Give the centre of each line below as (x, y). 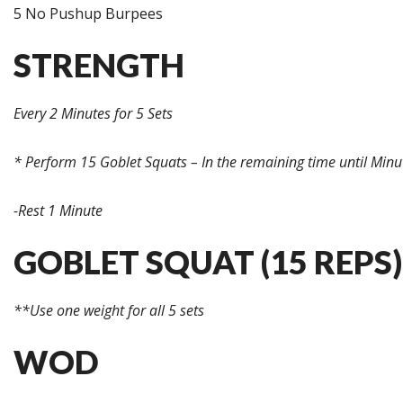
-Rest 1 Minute (58, 210)
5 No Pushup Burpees (88, 13)
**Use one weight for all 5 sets (109, 310)
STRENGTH (99, 65)
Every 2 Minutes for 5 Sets (93, 113)
